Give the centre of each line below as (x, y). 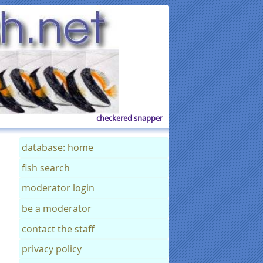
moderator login (58, 188)
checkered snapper (129, 118)
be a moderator (57, 208)
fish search (46, 168)
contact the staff (58, 229)
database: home (58, 148)
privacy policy (52, 249)
